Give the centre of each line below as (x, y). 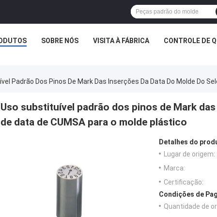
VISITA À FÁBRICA (121, 41)
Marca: (174, 168)
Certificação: (184, 182)
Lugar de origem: (189, 154)
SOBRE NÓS (60, 41)
